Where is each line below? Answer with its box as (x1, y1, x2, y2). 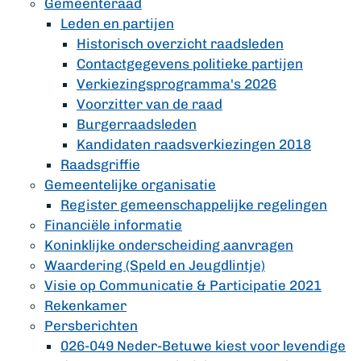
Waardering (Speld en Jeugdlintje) (44, 257, 265, 273)
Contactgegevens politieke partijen (77, 56, 303, 72)
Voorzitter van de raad (77, 96, 222, 112)
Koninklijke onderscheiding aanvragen (44, 237, 293, 253)
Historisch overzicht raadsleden (77, 35, 284, 52)
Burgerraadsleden (77, 116, 197, 132)
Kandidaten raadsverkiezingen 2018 (77, 136, 311, 152)
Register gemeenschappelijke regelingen (60, 197, 327, 213)
